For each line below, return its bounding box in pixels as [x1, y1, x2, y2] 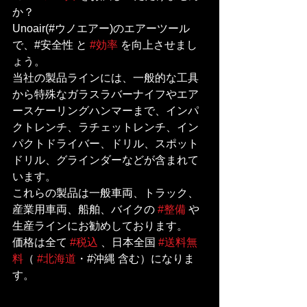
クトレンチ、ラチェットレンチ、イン [12, 121, 199, 133]
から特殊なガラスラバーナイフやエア [12, 88, 199, 100]
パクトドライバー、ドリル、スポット [12, 137, 199, 149]
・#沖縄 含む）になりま [76, 252, 195, 265]
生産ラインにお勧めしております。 [12, 219, 188, 232]
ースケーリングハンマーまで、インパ [12, 104, 199, 116]
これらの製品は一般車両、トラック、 [12, 186, 199, 199]
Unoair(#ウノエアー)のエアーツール [12, 22, 190, 34]
